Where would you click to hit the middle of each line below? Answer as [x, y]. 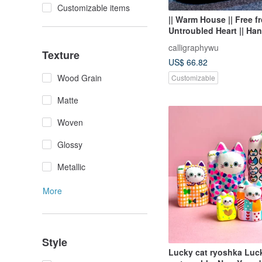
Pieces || [185, 53]
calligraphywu [194, 47]
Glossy [70, 144]
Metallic [71, 167]
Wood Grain [80, 78]
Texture [61, 55]
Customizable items [94, 8]
